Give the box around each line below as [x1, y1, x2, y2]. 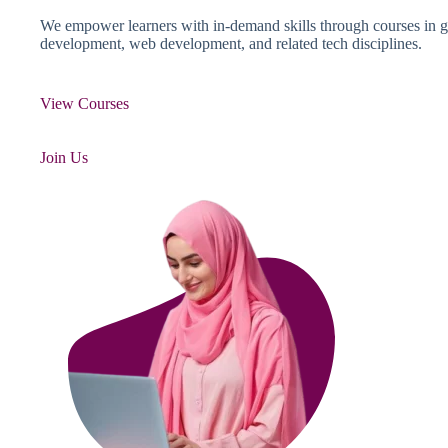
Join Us [40, 148, 88, 166]
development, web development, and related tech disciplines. [40, 34, 426, 52]
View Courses [40, 94, 129, 112]
